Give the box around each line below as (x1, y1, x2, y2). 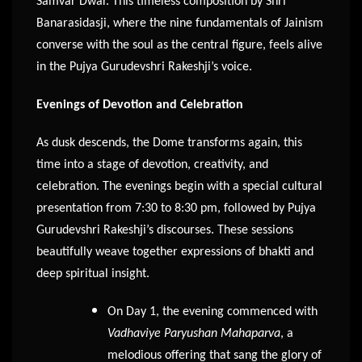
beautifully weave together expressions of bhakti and (36, 246, 314, 259)
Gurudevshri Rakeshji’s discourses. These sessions (36, 224, 293, 238)
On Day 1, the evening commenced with (107, 305, 318, 319)
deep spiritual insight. (36, 267, 149, 281)
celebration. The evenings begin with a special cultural (36, 180, 322, 194)
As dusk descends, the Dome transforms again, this (36, 137, 302, 150)
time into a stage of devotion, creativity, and (36, 158, 268, 172)
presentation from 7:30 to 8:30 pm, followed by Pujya (36, 202, 316, 216)
